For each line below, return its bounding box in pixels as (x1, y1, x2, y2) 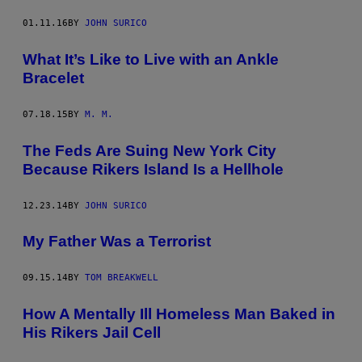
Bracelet (23, 69, 84, 87)
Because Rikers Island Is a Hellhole (23, 160, 284, 178)
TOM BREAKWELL (85, 272, 158, 284)
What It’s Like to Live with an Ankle (23, 51, 279, 69)
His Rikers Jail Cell (23, 323, 161, 341)
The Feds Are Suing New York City (23, 141, 276, 159)
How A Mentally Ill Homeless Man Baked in (23, 305, 335, 322)
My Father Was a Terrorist (23, 233, 211, 250)
